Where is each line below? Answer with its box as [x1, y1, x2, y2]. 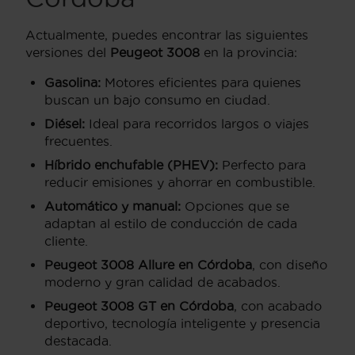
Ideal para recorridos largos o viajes [85, 116, 309, 131]
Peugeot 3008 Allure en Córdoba [44, 257, 252, 272]
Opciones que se [181, 198, 289, 213]
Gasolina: [44, 74, 101, 90]
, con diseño [252, 257, 327, 272]
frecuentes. [44, 133, 113, 148]
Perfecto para [218, 157, 306, 172]
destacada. [44, 333, 112, 348]
